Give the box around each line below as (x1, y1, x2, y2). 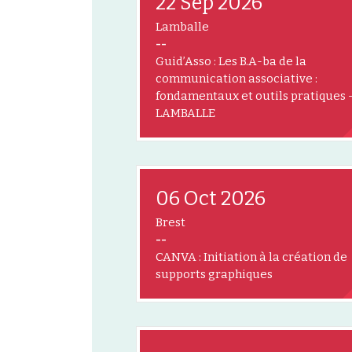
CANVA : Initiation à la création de (156, 249, 347, 264)
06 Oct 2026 (156, 186, 266, 211)
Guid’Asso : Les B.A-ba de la (156, 53, 306, 68)
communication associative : (156, 71, 317, 86)
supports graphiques (156, 266, 273, 281)
